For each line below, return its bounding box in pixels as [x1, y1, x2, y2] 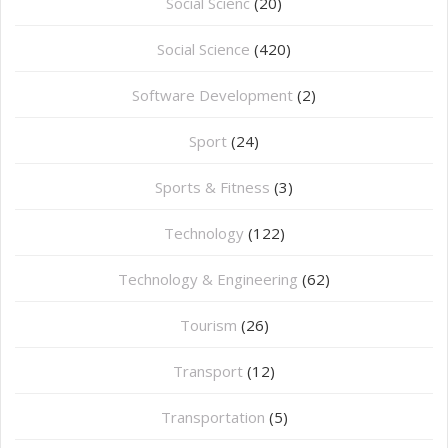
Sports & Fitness [155, 177, 270, 198]
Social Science [157, 39, 250, 60]
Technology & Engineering [118, 269, 298, 290]
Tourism [179, 315, 237, 336]
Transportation [160, 407, 265, 428]
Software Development [132, 85, 293, 106]
